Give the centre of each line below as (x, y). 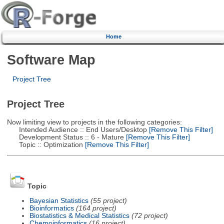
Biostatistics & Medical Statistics (79, 215)
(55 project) (108, 200)
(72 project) (149, 215)
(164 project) (96, 208)
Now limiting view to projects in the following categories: (94, 122)
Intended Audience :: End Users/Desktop (77, 129)
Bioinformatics (51, 208)
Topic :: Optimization (45, 144)
